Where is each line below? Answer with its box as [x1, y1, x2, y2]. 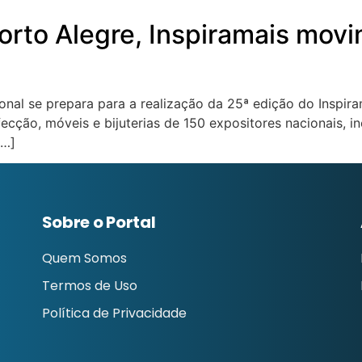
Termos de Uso [41, 276, 137, 296]
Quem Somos [41, 249, 127, 268]
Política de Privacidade [41, 304, 187, 323]
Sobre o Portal [41, 211, 156, 234]
